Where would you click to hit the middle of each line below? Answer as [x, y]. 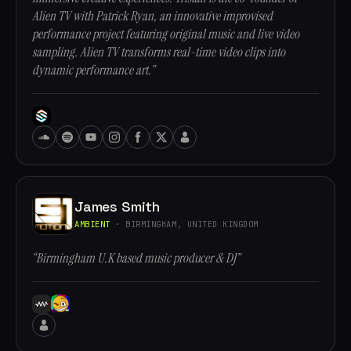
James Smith [118, 206]
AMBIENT [92, 224]
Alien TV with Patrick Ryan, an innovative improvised [152, 16]
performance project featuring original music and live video [166, 34]
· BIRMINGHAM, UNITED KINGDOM [184, 224]
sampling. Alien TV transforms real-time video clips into [159, 52]
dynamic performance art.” [93, 70]
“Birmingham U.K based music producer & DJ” [136, 258]
